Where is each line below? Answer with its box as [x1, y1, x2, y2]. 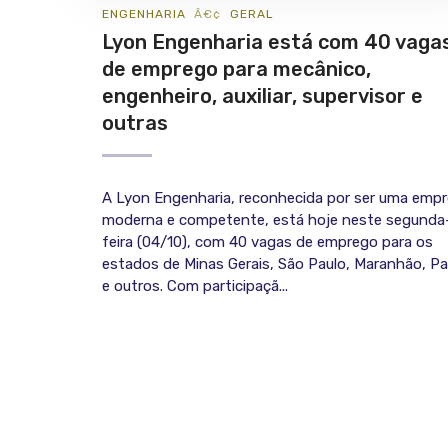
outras [102, 111, 168, 136]
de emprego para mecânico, [102, 57, 371, 82]
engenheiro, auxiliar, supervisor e [102, 84, 423, 109]
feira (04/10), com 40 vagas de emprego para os [102, 233, 433, 252]
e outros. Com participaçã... [102, 277, 288, 296]
